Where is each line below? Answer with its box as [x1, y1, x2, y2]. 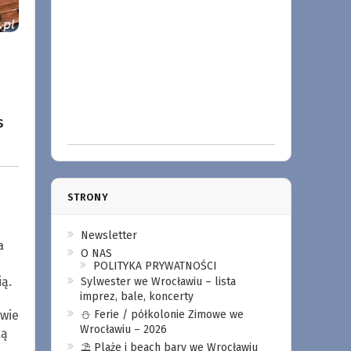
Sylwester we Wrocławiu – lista [80, 275, 236, 288]
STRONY [67, 191, 109, 203]
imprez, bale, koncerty [79, 290, 194, 303]
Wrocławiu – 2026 [79, 323, 167, 336]
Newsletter [80, 229, 137, 242]
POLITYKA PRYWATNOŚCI [92, 259, 217, 273]
